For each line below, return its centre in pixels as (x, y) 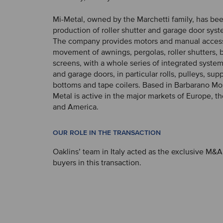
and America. (76, 107)
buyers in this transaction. (97, 163)
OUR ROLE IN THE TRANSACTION (107, 133)
